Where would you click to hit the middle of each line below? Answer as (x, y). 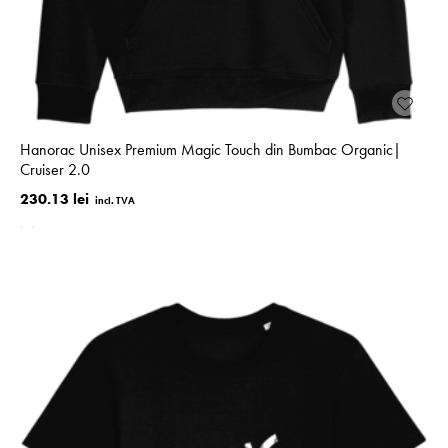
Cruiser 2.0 (55, 169)
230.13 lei (54, 198)
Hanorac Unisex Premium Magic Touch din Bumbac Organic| (210, 149)
